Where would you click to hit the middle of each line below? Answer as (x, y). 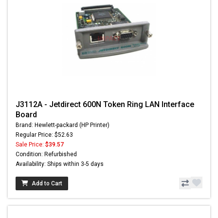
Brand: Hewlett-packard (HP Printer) (63, 125)
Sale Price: (30, 145)
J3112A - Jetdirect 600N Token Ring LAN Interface (105, 105)
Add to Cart (47, 184)
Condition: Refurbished (46, 154)
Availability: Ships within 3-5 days (60, 164)
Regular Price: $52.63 (44, 135)
